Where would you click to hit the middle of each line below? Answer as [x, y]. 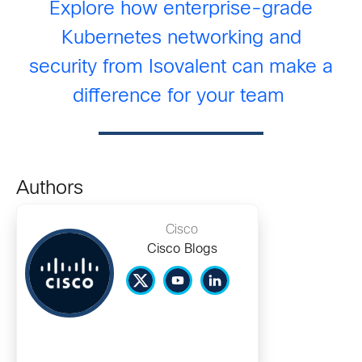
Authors [50, 189]
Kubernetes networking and [181, 39]
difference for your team [178, 97]
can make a [280, 68]
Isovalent [187, 68]
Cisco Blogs [182, 250]
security [63, 68]
